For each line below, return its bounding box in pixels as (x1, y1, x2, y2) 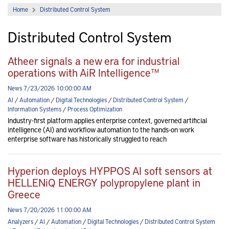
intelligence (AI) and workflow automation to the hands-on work (8, 125, 194, 135)
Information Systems (8, 105, 61, 113)
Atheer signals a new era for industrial (8, 53, 180, 68)
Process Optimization (67, 105, 122, 113)
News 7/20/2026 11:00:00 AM (8, 205, 91, 214)
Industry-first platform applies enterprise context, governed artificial (8, 116, 207, 126)
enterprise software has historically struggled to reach (8, 134, 167, 144)
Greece (8, 187, 40, 202)
